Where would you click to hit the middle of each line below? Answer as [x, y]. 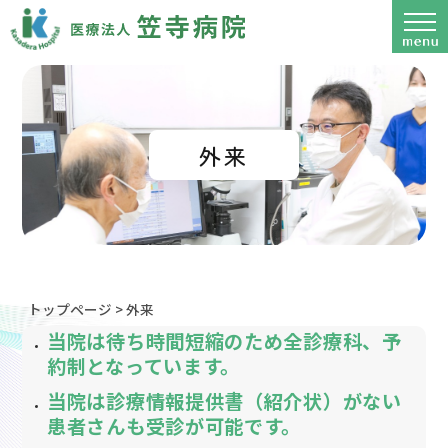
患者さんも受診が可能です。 [174, 425]
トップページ [69, 308]
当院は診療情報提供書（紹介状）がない [224, 400]
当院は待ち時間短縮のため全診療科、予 [224, 340]
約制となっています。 [144, 365]
